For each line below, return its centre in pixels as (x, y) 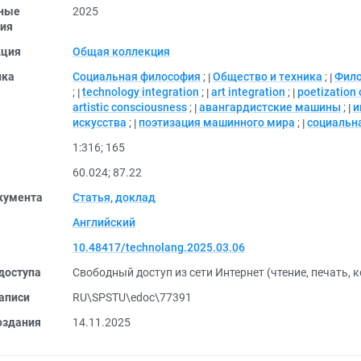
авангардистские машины (270, 107)
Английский (104, 222)
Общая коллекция (121, 52)
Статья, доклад (114, 197)
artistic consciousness (130, 107)
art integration (248, 92)
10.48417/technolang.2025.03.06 (159, 247)
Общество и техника (268, 77)
